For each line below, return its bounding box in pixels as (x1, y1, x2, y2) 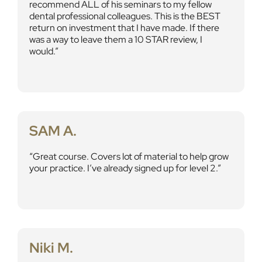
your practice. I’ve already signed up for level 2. (29, 162, 218, 174)
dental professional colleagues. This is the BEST (29, 10, 220, 22)
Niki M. (29, 239, 73, 257)
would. (29, 45, 55, 57)
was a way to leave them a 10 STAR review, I (29, 33, 202, 46)
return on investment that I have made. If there (29, 22, 219, 34)
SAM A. (29, 122, 77, 140)
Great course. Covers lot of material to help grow (32, 150, 229, 163)
